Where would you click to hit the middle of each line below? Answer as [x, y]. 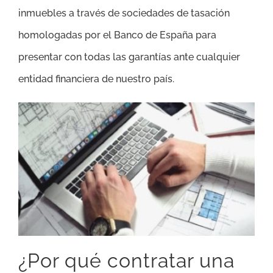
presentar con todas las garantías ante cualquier [129, 57]
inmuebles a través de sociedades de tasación [124, 13]
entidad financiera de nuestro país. [96, 79]
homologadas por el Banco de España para [117, 35]
